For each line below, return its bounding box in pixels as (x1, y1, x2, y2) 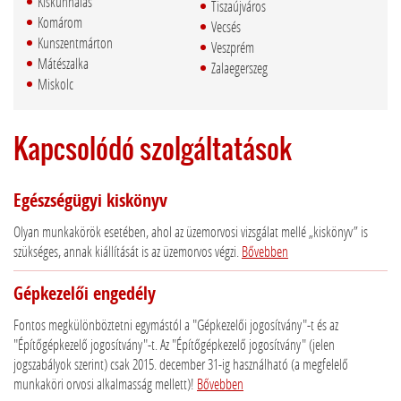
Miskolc (38, 74, 73, 94)
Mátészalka (38, 54, 89, 73)
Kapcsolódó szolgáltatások (13, 128, 292, 170)
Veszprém (211, 38, 254, 57)
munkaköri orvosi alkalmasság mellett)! (13, 374, 197, 394)
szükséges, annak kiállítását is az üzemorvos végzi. (13, 242, 242, 261)
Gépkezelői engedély (13, 281, 156, 306)
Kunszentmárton (38, 33, 113, 53)
